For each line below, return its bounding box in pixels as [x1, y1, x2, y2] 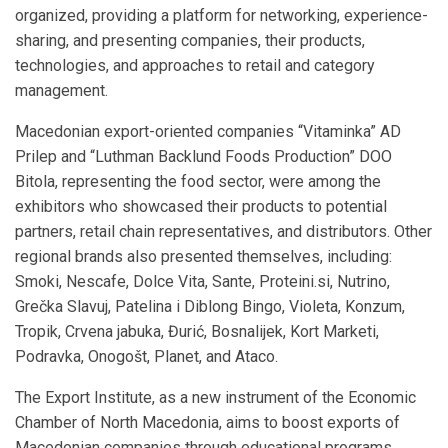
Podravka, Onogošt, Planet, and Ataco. [15, 347, 278, 367]
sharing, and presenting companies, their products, [15, 31, 365, 51]
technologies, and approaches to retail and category [15, 56, 375, 76]
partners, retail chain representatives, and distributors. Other [15, 222, 432, 242]
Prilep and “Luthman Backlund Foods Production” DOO [15, 147, 392, 167]
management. [15, 81, 108, 101]
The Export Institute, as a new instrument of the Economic [15, 388, 416, 408]
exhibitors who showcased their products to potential [15, 197, 387, 217]
